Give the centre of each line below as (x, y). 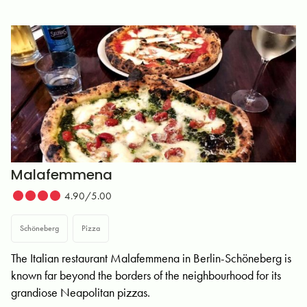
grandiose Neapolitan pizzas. (81, 292)
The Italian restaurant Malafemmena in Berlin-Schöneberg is (151, 258)
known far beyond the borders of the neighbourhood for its (146, 275)
